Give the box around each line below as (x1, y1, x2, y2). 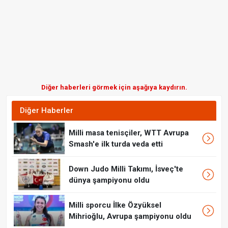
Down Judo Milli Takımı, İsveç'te (69, 164, 183, 174)
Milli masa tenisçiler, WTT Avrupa (69, 128, 189, 138)
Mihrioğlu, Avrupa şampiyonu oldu (69, 212, 191, 221)
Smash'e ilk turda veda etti (69, 139, 163, 149)
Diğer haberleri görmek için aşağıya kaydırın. (41, 83, 187, 92)
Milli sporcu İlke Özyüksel (69, 201, 161, 210)
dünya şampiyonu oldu (69, 176, 150, 185)
